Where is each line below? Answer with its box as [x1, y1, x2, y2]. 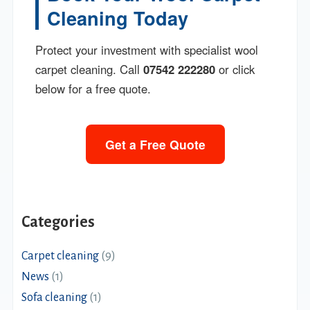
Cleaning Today [47, 3, 189, 31]
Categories [21, 213, 95, 230]
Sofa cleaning [21, 291, 88, 304]
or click [215, 60, 255, 77]
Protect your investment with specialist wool [35, 41, 259, 58]
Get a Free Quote [104, 135, 206, 153]
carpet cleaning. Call [35, 60, 144, 77]
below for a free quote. [35, 80, 152, 97]
